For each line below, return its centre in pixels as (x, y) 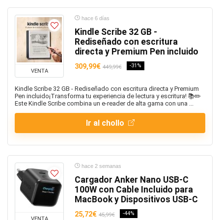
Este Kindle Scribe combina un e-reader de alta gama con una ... (104, 103)
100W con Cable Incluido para (134, 190)
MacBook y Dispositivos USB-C (136, 199)
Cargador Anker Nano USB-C (132, 180)
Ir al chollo (106, 123)
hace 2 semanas (101, 166)
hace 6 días (95, 18)
